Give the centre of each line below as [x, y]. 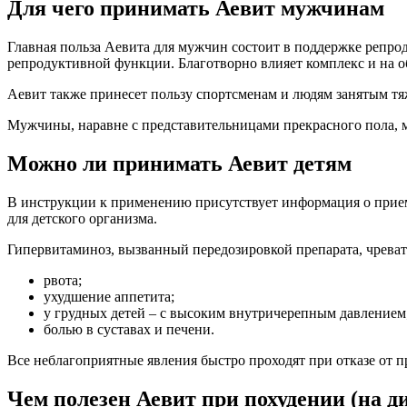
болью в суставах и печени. [129, 330]
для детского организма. [82, 219]
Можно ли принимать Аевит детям [179, 164]
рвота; [63, 281]
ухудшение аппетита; [109, 297]
